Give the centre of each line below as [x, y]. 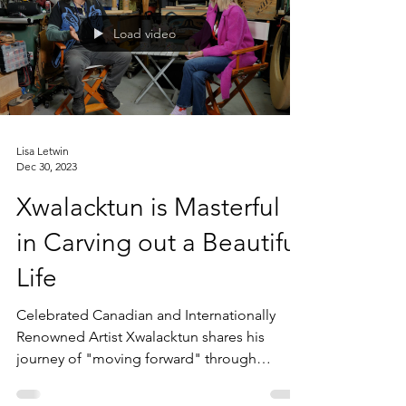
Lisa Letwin [43, 151]
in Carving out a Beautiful [160, 242]
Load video [145, 34]
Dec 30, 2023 [47, 166]
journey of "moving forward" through [136, 358]
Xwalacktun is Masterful [148, 207]
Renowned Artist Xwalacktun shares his [140, 337]
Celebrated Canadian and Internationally [146, 315]
